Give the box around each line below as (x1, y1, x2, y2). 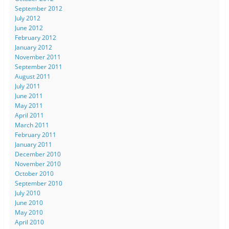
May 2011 (14, 101, 43, 110)
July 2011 (14, 81, 40, 90)
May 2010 (14, 208, 43, 217)
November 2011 (14, 52, 61, 61)
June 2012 (14, 23, 43, 32)
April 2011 (14, 110, 44, 120)
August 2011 (14, 72, 51, 81)
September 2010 (14, 178, 62, 188)
